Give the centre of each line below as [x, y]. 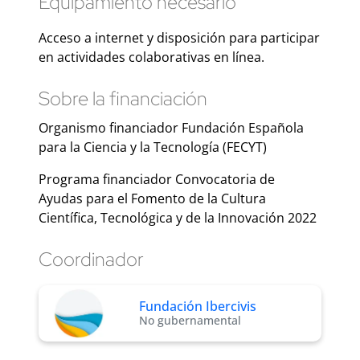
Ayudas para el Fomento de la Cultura [152, 198]
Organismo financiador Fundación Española [171, 127]
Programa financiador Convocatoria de [157, 179]
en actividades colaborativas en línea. [151, 57]
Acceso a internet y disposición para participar [179, 37]
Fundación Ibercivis [198, 307]
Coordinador [91, 259]
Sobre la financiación [123, 98]
